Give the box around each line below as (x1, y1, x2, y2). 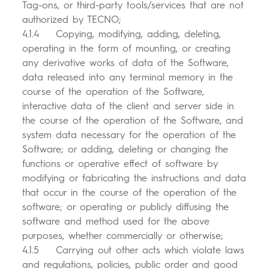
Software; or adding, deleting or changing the (22, 144, 229, 156)
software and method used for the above (22, 216, 210, 228)
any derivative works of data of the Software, (22, 57, 229, 69)
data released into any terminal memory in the (22, 71, 234, 83)
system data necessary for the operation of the (22, 129, 237, 141)
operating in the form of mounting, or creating (22, 43, 231, 55)
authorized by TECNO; (22, 14, 122, 26)
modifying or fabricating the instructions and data (22, 172, 247, 184)
